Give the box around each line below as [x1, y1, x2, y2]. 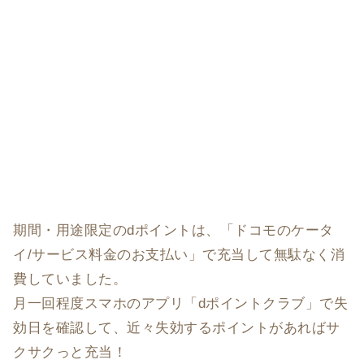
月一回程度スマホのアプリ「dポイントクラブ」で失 [13, 295, 349, 311]
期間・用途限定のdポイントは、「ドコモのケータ [13, 222, 334, 238]
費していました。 [13, 271, 128, 287]
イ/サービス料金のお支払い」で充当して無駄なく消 [13, 246, 345, 262]
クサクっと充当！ [13, 344, 128, 360]
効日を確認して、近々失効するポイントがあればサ [13, 319, 340, 336]
